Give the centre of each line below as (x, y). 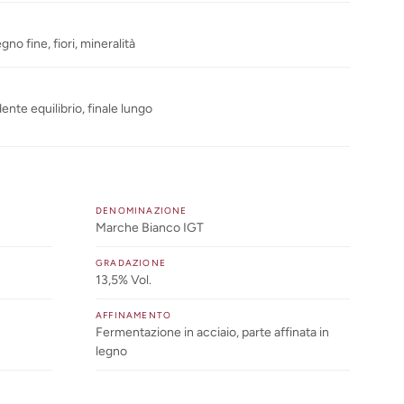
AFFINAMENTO (134, 315)
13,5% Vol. (124, 280)
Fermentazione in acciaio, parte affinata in (212, 332)
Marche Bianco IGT (150, 227)
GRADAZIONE (131, 262)
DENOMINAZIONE (142, 210)
